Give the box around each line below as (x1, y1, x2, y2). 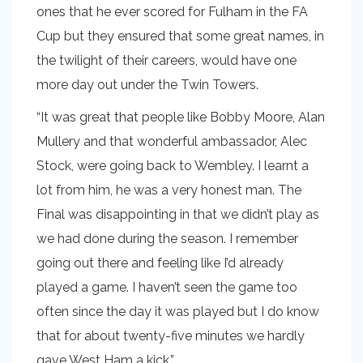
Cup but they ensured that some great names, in (36, 28, 324, 45)
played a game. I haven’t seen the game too (36, 280, 297, 296)
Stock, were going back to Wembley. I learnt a (36, 158, 309, 174)
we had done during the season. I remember (36, 231, 298, 247)
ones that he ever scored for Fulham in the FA (36, 4, 308, 20)
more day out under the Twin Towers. (36, 77, 258, 93)
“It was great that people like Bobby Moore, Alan (36, 109, 325, 126)
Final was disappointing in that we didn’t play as (36, 207, 319, 223)
